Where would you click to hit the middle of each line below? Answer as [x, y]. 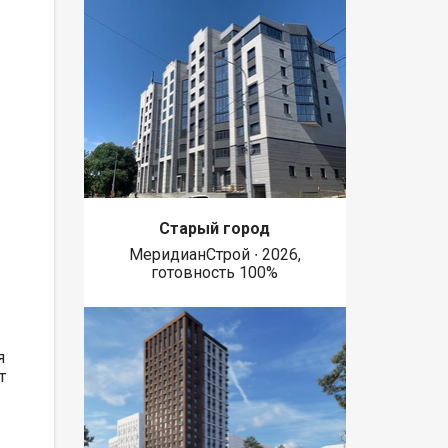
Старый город [215, 228]
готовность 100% [215, 272]
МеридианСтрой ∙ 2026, [214, 254]
